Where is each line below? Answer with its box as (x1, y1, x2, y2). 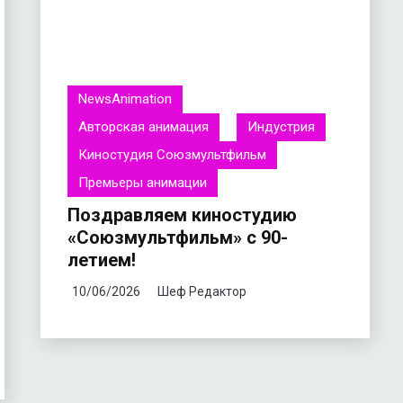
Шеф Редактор (157, 283, 246, 299)
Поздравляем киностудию (67, 203, 297, 226)
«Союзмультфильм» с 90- (67, 226, 288, 248)
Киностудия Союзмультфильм (77, 147, 266, 164)
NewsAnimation (77, 91, 172, 108)
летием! (67, 248, 136, 271)
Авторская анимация (77, 119, 209, 136)
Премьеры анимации (77, 175, 207, 192)
